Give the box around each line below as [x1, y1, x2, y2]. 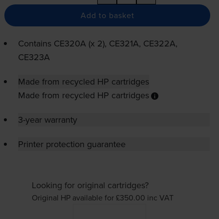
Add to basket [80, 10, 134, 21]
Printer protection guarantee [18, 138, 126, 151]
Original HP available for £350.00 [31, 192, 147, 203]
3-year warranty [18, 113, 77, 126]
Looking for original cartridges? [31, 179, 149, 192]
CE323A [18, 51, 50, 64]
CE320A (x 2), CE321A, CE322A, [53, 37, 177, 50]
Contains [18, 37, 54, 50]
